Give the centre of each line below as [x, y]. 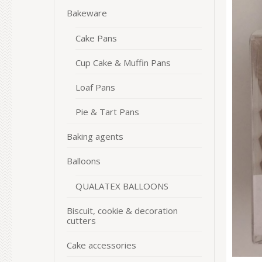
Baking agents [95, 136]
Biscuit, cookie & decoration [122, 211]
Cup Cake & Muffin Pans [123, 63]
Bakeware [87, 13]
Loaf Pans [95, 87]
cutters [81, 220]
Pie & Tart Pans [107, 112]
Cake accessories [101, 245]
